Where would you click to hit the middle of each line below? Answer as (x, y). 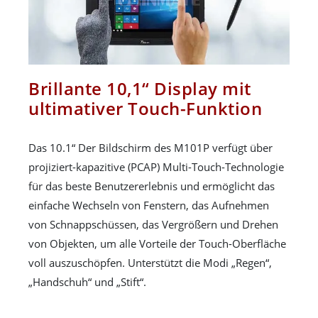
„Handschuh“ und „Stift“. (87, 282)
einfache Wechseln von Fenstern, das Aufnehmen (149, 205)
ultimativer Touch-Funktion (145, 109)
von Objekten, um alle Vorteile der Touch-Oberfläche (157, 244)
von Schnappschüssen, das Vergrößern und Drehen (153, 225)
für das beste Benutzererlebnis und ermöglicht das (152, 186)
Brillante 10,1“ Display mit (140, 89)
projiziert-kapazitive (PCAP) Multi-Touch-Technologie (156, 167)
